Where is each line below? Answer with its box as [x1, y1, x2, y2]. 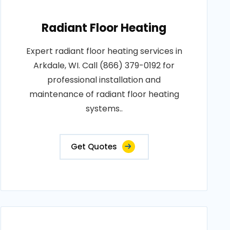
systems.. [85, 103, 123, 114]
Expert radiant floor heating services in [26, 45, 182, 57]
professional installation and [47, 74, 161, 86]
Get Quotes [70, 141, 117, 152]
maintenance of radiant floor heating [29, 88, 179, 100]
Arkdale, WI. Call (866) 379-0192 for [33, 60, 175, 71]
